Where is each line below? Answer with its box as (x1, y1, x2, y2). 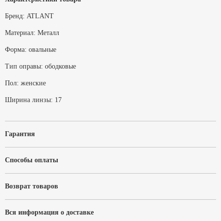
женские (21, 79, 46, 87)
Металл (37, 29, 59, 37)
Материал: (5, 29, 36, 37)
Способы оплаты (5, 156, 58, 164)
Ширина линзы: (5, 96, 53, 104)
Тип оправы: (5, 63, 43, 70)
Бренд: (5, 12, 25, 20)
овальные (29, 46, 56, 53)
